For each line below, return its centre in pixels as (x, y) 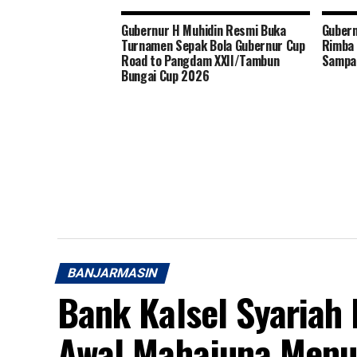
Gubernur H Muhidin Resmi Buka (204, 30)
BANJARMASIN (112, 273)
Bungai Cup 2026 (165, 75)
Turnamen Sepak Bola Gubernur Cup (213, 45)
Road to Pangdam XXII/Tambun (200, 60)
